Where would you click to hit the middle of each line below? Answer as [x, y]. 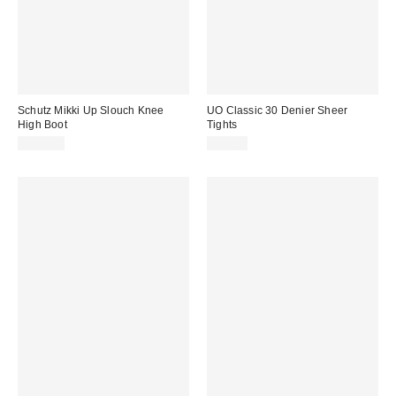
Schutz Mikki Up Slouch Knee [91, 111]
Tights [222, 125]
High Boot [42, 125]
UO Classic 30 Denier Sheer [278, 111]
